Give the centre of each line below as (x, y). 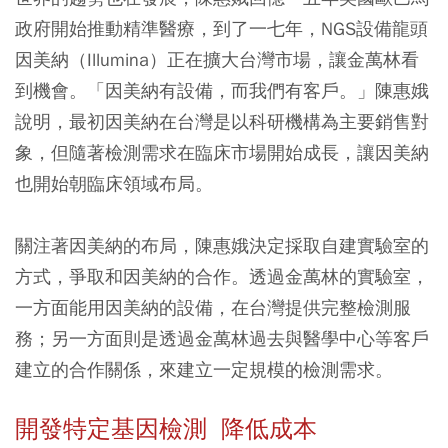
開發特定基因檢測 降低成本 (166, 429)
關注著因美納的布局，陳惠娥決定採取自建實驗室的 (222, 246)
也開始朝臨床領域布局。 (114, 184)
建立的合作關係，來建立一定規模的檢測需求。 (204, 370)
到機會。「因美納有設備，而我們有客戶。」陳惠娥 (222, 91)
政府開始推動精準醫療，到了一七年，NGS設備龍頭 (221, 29)
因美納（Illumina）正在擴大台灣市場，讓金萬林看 (217, 60)
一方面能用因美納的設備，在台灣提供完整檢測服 (213, 308)
